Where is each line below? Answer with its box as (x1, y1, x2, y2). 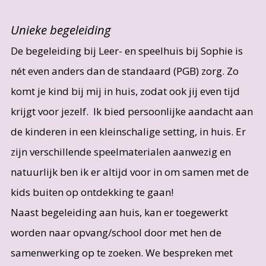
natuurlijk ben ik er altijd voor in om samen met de (10, 165, 249, 179)
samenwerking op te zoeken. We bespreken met (10, 246, 233, 260)
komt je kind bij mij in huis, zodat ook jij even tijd (10, 84, 240, 99)
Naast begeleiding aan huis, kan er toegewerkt (10, 205, 228, 220)
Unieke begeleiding (10, 21, 114, 39)
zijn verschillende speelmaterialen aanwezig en (10, 145, 231, 159)
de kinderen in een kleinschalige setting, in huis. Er (10, 125, 246, 139)
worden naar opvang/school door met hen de (10, 226, 221, 240)
